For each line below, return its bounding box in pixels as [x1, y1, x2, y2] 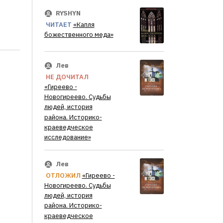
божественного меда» [44, 30, 113, 39]
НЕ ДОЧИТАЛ [45, 73, 89, 82]
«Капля [73, 20, 95, 29]
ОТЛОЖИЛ [45, 171, 81, 180]
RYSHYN [55, 9, 81, 18]
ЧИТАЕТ [45, 20, 72, 29]
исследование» [44, 132, 91, 141]
